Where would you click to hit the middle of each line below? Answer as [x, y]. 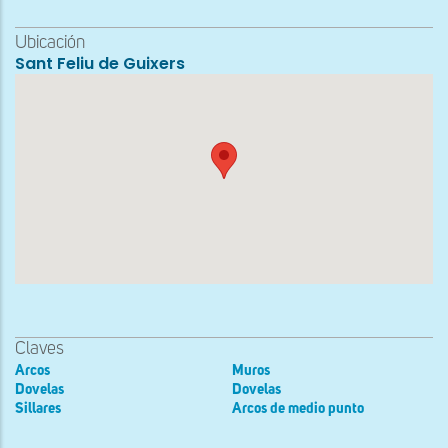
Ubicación [50, 43]
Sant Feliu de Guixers [100, 64]
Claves [39, 348]
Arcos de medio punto [298, 408]
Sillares [38, 408]
